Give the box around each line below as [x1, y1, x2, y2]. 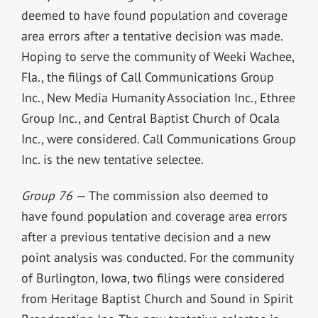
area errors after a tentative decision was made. [21, 27, 283, 44]
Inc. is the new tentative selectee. [21, 150, 207, 168]
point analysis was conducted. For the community [21, 248, 293, 265]
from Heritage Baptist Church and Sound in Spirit [21, 290, 293, 307]
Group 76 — [21, 187, 89, 204]
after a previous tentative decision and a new [21, 228, 270, 245]
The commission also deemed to [88, 187, 268, 204]
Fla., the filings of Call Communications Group [21, 68, 274, 85]
